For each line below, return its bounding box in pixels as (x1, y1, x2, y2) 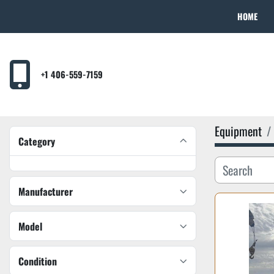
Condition (18, 254, 57, 268)
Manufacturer (18, 184, 73, 199)
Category (18, 134, 55, 149)
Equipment (215, 122, 262, 140)
